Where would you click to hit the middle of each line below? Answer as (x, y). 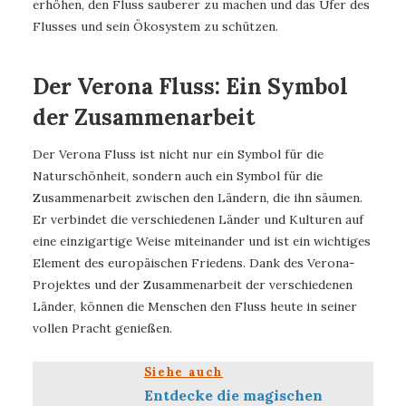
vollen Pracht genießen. (102, 329)
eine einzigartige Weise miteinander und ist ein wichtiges (202, 242)
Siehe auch (184, 372)
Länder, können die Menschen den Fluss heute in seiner (195, 307)
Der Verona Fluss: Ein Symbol (190, 86)
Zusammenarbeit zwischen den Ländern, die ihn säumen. (198, 198)
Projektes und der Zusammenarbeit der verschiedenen (193, 285)
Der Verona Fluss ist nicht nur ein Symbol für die (178, 155)
